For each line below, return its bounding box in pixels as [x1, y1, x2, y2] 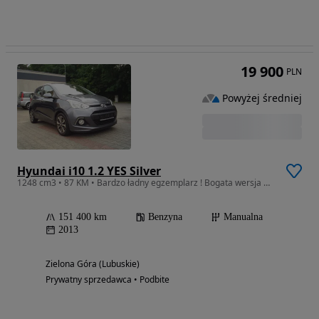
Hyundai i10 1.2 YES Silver [17, 163, 161, 179]
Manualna [224, 211, 263, 223]
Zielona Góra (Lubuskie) [46, 258, 140, 271]
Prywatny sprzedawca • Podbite [46, 273, 169, 286]
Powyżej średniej [222, 90, 302, 105]
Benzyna [148, 211, 182, 223]
